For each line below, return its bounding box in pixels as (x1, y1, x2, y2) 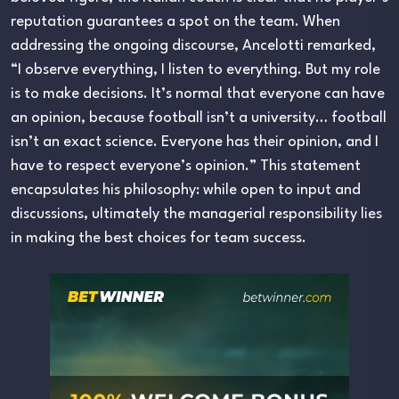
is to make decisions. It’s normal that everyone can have (11, 85, 385, 102)
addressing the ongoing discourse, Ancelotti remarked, (11, 37, 376, 53)
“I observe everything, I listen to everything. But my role (11, 61, 380, 77)
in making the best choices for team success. (11, 230, 306, 246)
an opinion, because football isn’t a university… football (11, 110, 387, 126)
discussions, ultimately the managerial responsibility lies (11, 206, 382, 222)
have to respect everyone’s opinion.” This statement (11, 158, 361, 174)
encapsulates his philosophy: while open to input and (11, 182, 361, 198)
